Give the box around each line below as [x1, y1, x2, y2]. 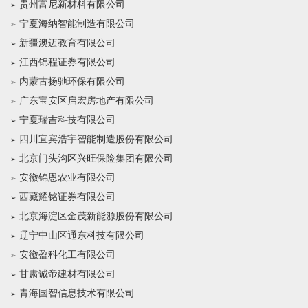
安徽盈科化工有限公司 [19, 250, 115, 260]
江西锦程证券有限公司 [19, 57, 115, 67]
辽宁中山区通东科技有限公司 [19, 230, 144, 241]
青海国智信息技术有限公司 [19, 288, 135, 298]
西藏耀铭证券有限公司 [19, 192, 115, 202]
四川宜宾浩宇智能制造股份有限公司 [19, 134, 173, 144]
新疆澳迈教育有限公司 [19, 38, 115, 48]
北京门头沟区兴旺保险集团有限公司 [19, 153, 173, 164]
